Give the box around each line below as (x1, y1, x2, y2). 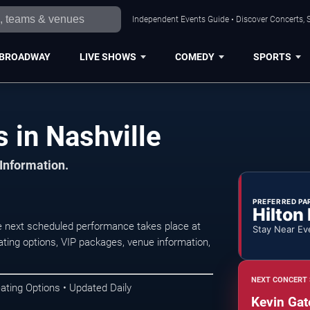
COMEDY (174, 51, 215, 62)
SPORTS (253, 51, 291, 62)
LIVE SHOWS (79, 51, 136, 62)
